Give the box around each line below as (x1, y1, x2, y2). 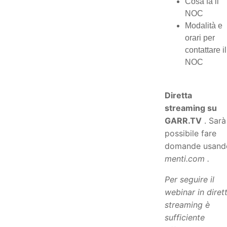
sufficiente (165, 212, 205, 222)
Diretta (165, 90, 192, 100)
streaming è (165, 200, 210, 210)
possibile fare (165, 128, 216, 138)
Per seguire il (165, 174, 214, 184)
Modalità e (185, 21, 222, 30)
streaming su (165, 103, 217, 113)
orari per (185, 33, 215, 42)
